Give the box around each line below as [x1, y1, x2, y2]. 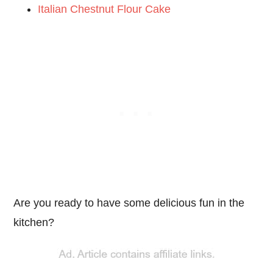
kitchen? [13, 216, 55, 229]
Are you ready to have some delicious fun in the [13, 196, 245, 209]
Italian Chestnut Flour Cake [38, 2, 171, 15]
